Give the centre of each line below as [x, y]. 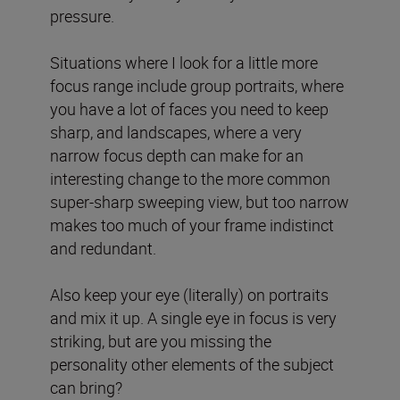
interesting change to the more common [190, 178]
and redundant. [103, 248]
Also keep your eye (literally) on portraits [189, 294]
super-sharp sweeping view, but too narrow [200, 201]
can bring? [86, 387]
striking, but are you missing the [161, 341]
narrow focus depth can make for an [177, 155]
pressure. [82, 16]
